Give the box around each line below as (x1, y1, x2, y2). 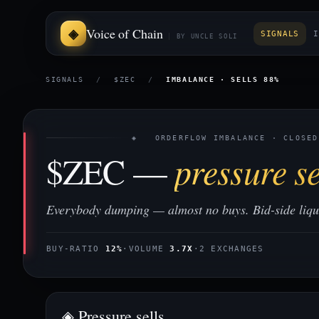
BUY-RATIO (46, 244, 105, 253)
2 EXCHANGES (199, 244, 264, 253)
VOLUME (128, 244, 170, 253)
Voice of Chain (86, 25, 163, 42)
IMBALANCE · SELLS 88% (166, 75, 280, 83)
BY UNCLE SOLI (176, 33, 238, 40)
